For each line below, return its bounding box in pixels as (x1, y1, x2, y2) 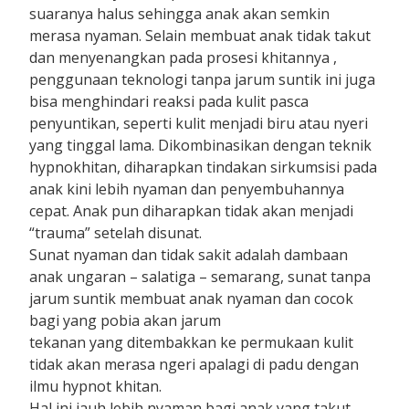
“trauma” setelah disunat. (29, 222, 203, 243)
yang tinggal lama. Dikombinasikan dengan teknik (29, 134, 372, 155)
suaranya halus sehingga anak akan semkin (29, 3, 330, 24)
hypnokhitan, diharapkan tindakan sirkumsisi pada (29, 156, 378, 177)
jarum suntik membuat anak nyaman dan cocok (29, 288, 354, 309)
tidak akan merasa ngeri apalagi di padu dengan (29, 353, 360, 374)
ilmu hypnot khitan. (29, 375, 163, 396)
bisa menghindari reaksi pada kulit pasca (29, 90, 309, 111)
